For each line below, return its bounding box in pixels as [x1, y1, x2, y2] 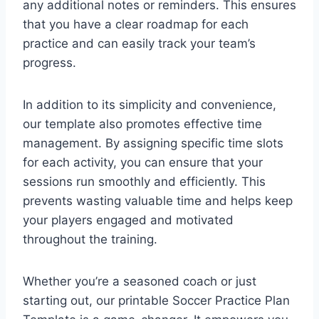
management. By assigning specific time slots [23, 135, 283, 150]
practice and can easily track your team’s [23, 36, 256, 51]
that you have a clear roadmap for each [23, 16, 249, 31]
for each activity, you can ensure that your [23, 155, 263, 169]
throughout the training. [23, 231, 157, 246]
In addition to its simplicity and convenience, [23, 97, 276, 112]
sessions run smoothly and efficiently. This [23, 174, 266, 189]
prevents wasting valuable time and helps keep [23, 193, 293, 208]
